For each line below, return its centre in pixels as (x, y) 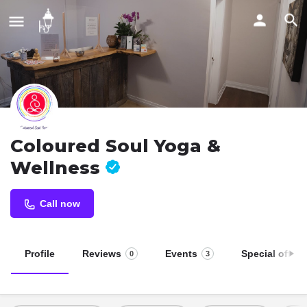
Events (181, 253)
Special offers (273, 253)
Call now (60, 203)
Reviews (102, 253)
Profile (40, 253)
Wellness (58, 168)
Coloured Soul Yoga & (115, 146)
